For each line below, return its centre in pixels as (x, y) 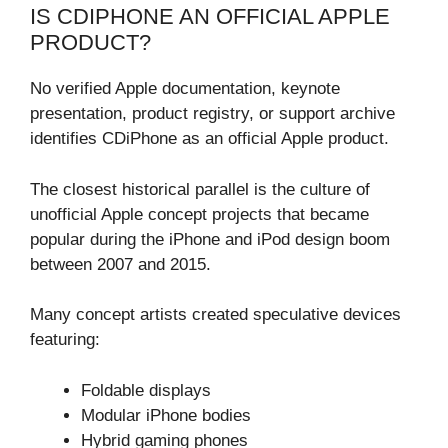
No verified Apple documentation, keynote (185, 89)
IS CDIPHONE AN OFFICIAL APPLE (210, 17)
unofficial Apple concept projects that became (199, 214)
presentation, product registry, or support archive (212, 114)
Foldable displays (146, 390)
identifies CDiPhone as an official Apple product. (209, 139)
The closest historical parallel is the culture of (200, 189)
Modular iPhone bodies (166, 415)
